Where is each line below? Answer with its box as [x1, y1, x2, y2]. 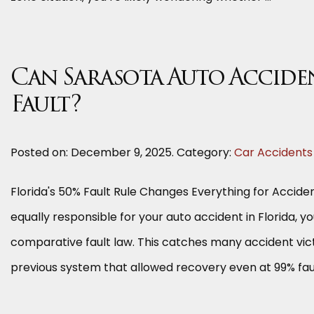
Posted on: [11, 144, 71, 161]
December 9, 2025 [71, 144, 172, 161]
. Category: [172, 144, 234, 161]
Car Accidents [234, 144, 313, 161]
